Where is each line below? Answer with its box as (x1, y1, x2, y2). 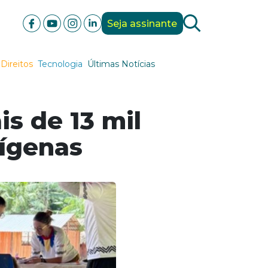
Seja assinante (107, 17, 178, 29)
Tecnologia (37, 59, 83, 69)
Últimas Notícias (87, 59, 155, 69)
